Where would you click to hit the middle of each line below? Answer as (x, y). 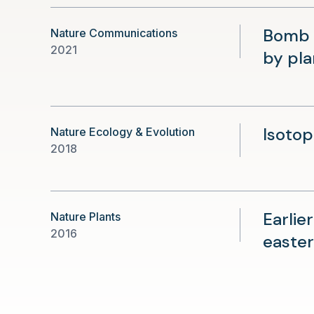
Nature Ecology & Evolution (123, 132)
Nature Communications (114, 33)
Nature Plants (86, 217)
